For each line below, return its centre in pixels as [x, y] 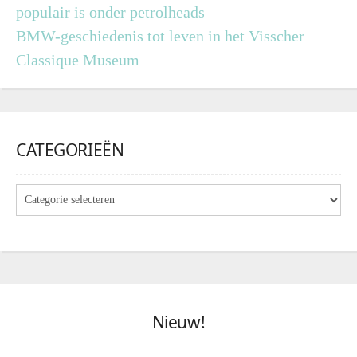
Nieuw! [178, 322]
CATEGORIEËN [70, 149]
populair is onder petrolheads [110, 12]
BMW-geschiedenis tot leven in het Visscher [160, 35]
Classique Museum [78, 59]
